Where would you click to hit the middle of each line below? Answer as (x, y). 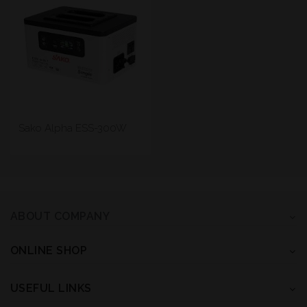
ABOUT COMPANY (60, 216)
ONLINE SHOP (49, 250)
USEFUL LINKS (51, 288)
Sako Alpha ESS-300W (73, 128)
